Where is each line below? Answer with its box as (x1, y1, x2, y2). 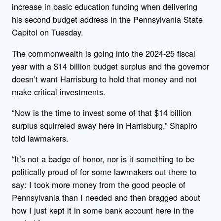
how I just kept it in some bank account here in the (12, 204, 194, 217)
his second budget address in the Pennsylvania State (12, 13, 203, 26)
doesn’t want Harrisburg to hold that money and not (12, 73, 197, 85)
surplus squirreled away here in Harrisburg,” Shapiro (12, 119, 197, 131)
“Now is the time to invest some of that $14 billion (12, 106, 191, 118)
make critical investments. (12, 85, 108, 98)
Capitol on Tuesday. (12, 26, 86, 38)
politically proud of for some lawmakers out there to (12, 166, 196, 178)
